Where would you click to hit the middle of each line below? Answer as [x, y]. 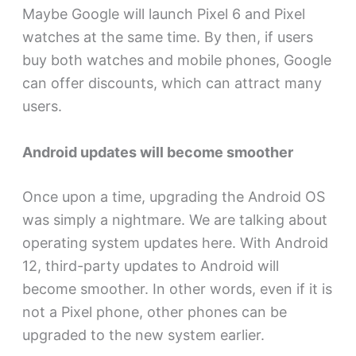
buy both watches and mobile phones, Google [176, 60]
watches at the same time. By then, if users [167, 37]
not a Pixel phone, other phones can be [154, 311]
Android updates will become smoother [157, 152]
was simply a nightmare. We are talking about [174, 219]
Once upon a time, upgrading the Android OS [173, 196]
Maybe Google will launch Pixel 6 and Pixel [163, 14]
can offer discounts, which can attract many [172, 83]
